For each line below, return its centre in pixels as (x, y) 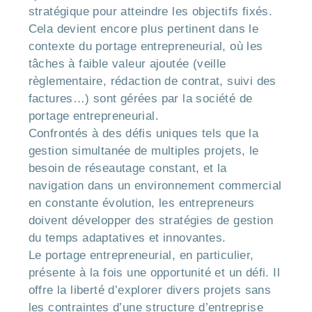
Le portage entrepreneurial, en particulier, (141, 255)
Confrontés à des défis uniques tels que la (143, 133)
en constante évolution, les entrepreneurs (141, 203)
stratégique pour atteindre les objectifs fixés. (150, 11)
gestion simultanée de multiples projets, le (143, 150)
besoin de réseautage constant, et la (127, 168)
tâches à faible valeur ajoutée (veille (127, 63)
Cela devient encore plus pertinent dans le (143, 29)
